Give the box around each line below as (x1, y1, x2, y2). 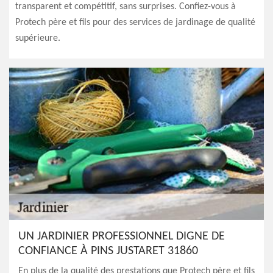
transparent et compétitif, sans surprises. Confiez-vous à (15, 2, 236, 12)
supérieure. (15, 34, 60, 43)
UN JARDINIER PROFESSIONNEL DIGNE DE (18, 230, 225, 243)
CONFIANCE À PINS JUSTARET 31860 (18, 245, 198, 257)
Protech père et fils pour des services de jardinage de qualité (15, 18, 255, 27)
